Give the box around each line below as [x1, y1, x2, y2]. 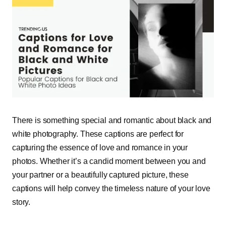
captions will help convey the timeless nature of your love [12, 184, 210, 193]
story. [12, 197, 31, 206]
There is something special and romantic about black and [12, 116, 212, 125]
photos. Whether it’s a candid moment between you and [12, 156, 206, 165]
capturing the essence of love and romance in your [12, 143, 188, 152]
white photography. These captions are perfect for [12, 129, 184, 138]
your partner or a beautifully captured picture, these [12, 170, 189, 179]
